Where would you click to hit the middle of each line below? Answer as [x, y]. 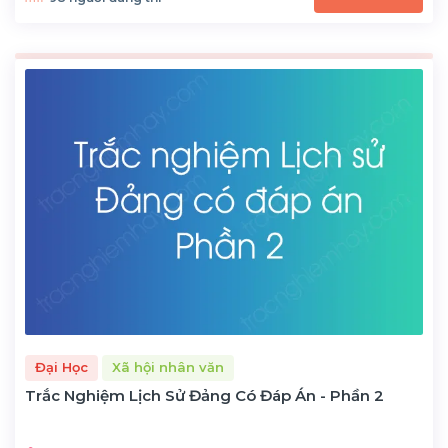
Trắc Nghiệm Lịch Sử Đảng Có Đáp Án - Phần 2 [204, 395]
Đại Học [61, 367]
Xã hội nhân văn [168, 367]
